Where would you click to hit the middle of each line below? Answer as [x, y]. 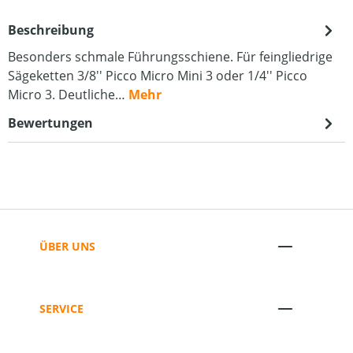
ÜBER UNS [67, 246]
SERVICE [61, 308]
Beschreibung [51, 30]
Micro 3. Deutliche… [68, 95]
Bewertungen [50, 123]
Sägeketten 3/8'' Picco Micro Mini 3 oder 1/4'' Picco [158, 76]
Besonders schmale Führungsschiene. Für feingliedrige [170, 57]
